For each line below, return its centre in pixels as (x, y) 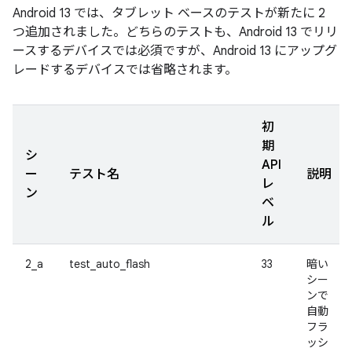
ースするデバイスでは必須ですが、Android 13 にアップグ (175, 51)
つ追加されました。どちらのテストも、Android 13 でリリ (175, 32)
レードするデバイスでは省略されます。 (125, 70)
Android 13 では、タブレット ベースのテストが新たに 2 (169, 13)
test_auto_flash (110, 264)
